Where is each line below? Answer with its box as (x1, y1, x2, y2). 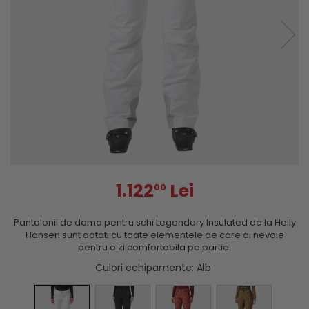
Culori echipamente (95, 260, 192, 275)
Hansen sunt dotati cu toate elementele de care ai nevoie (25, 228, 284, 241)
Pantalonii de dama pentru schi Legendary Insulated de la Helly (13, 215, 296, 229)
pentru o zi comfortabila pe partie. (78, 240, 231, 254)
